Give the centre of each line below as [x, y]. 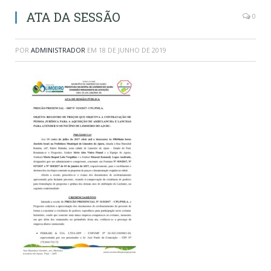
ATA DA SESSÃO [73, 17]
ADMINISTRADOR [58, 50]
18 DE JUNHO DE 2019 [132, 50]
